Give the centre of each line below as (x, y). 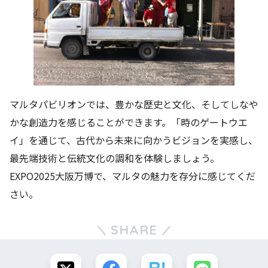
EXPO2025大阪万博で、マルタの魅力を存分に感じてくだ (133, 176)
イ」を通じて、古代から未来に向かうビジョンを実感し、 (134, 140)
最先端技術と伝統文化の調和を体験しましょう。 (115, 158)
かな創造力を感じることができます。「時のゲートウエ (129, 122)
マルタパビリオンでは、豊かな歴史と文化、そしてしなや (134, 104)
